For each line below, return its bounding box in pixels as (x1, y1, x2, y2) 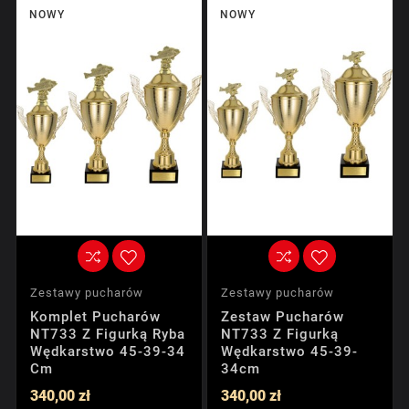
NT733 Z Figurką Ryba (30, 325, 185, 342)
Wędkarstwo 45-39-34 (30, 342, 185, 360)
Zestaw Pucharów (221, 308, 344, 325)
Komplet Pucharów (30, 308, 161, 325)
